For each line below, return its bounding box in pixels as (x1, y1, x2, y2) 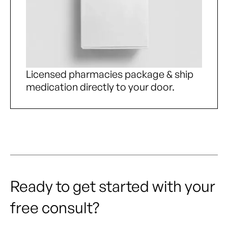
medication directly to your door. (26, 80, 175, 94)
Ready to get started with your (10, 177, 215, 196)
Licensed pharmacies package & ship (26, 68, 193, 81)
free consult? (10, 198, 99, 217)
